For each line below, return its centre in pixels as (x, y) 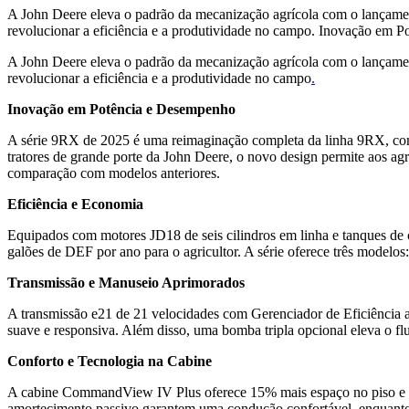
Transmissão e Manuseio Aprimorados (126, 282)
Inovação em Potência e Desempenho (121, 109)
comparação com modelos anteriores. (114, 173)
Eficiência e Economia (75, 204)
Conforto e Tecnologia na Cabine (110, 361)
